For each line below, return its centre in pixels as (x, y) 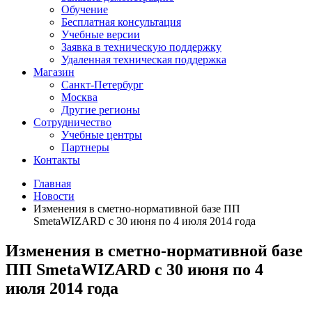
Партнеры (85, 147)
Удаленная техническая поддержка (144, 59)
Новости (54, 196)
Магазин (54, 72)
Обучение (85, 9)
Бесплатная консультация (121, 22)
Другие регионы (101, 109)
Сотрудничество (72, 122)
